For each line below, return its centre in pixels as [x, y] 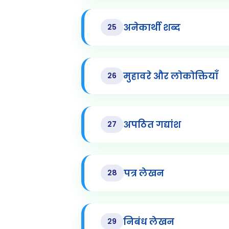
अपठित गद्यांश [152, 124]
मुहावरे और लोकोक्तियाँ [170, 76]
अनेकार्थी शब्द [152, 27]
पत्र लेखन [144, 173]
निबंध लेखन [148, 222]
